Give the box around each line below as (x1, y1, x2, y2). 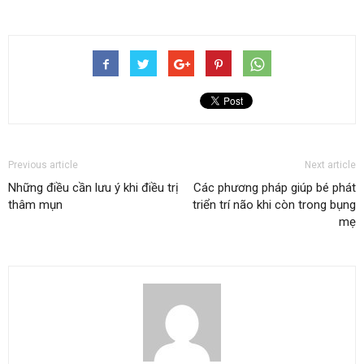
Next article (305, 159, 356, 171)
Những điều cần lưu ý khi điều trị (8, 180, 179, 195)
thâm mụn (8, 197, 63, 212)
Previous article (8, 159, 78, 171)
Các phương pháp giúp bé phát (193, 180, 356, 195)
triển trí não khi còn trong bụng (193, 197, 356, 212)
